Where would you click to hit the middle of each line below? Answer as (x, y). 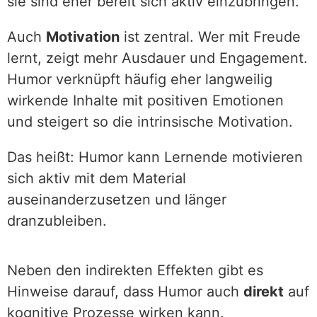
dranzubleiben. (57, 221)
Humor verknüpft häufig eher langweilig (140, 79)
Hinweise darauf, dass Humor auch (125, 292)
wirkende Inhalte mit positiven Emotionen (145, 100)
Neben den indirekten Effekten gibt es (135, 270)
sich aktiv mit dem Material (97, 178)
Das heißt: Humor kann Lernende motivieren (155, 157)
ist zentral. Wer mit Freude (210, 37)
